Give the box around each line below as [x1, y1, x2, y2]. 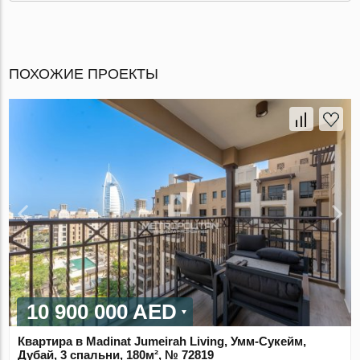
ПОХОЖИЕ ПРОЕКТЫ [9, 65, 159, 82]
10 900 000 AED [27, 300, 178, 325]
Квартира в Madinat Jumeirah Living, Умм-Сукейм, [18, 334, 307, 349]
